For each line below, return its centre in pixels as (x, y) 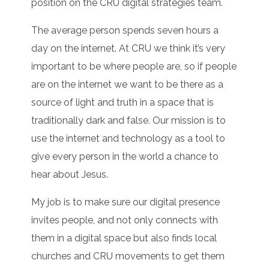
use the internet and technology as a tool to (128, 139)
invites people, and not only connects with (125, 220)
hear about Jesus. (70, 175)
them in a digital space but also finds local (124, 238)
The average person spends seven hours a (125, 31)
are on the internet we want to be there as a (128, 85)
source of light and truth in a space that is (123, 103)
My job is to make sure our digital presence (126, 202)
